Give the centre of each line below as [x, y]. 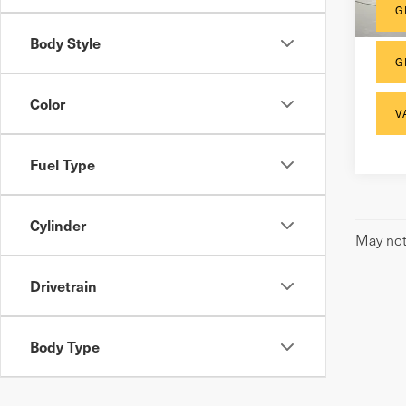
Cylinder [58, 225]
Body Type [65, 346]
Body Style [65, 43]
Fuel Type [63, 164]
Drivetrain [63, 285]
